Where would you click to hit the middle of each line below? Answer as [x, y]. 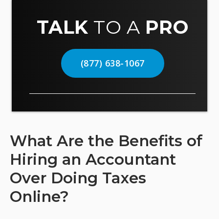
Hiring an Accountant [93, 159]
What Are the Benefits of [106, 141]
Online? [39, 197]
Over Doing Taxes [78, 178]
